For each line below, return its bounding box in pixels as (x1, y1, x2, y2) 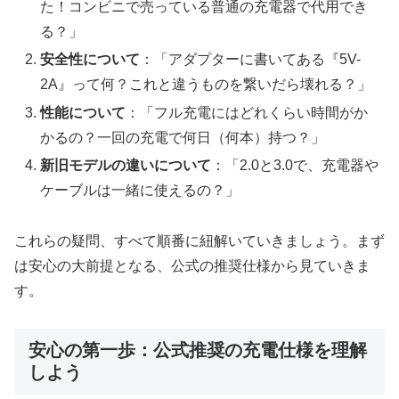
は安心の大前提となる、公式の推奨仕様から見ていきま (14, 257, 370, 273)
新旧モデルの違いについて (40, 157, 212, 173)
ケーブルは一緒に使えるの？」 (40, 182, 240, 198)
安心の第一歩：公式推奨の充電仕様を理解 (28, 340, 367, 361)
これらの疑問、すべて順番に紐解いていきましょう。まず (14, 232, 385, 248)
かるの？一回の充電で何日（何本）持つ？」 (40, 129, 326, 145)
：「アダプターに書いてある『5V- (140, 52, 362, 68)
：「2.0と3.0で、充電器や (211, 157, 379, 173)
